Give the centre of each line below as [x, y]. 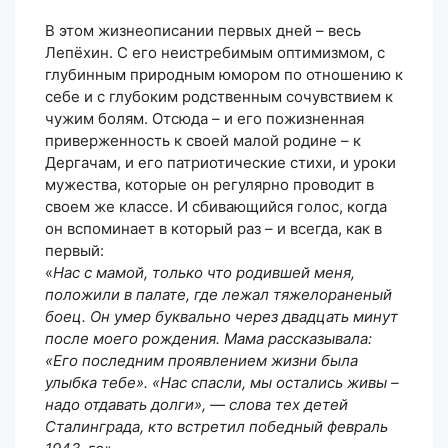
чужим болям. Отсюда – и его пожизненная [204, 118]
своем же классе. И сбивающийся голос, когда [216, 206]
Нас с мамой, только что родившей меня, [204, 272]
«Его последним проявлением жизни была [201, 360]
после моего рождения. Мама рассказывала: [208, 338]
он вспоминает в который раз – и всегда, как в [213, 228]
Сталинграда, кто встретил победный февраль [216, 426]
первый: [74, 250]
